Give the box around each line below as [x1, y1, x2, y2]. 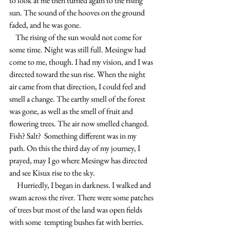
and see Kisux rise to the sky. [9, 167, 95, 178]
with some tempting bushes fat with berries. [9, 217, 145, 227]
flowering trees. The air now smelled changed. [9, 118, 150, 129]
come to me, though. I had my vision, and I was [9, 56, 155, 67]
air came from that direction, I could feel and [9, 81, 147, 92]
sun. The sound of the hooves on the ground [9, 7, 146, 18]
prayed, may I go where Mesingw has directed [9, 155, 149, 166]
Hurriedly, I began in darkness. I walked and [9, 180, 17, 190]
